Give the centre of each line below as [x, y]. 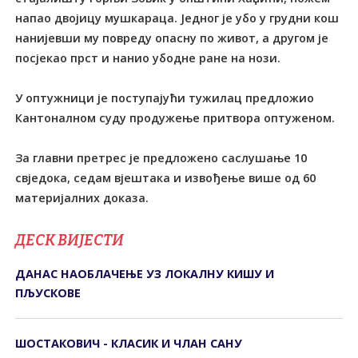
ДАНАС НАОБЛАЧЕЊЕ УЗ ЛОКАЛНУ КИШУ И [145, 273]
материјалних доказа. [82, 197]
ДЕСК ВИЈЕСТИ [70, 240]
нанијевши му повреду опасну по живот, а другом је [172, 38]
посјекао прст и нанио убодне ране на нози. [148, 58]
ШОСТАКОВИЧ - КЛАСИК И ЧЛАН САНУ [129, 344]
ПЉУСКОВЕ [48, 292]
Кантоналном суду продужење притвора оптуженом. [175, 117]
